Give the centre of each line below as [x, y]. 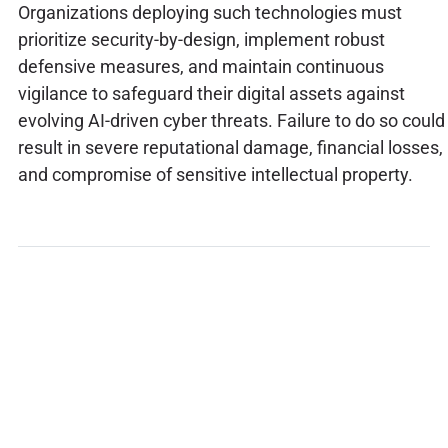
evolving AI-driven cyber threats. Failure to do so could [231, 120]
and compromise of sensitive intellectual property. [215, 174]
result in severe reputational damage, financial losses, [230, 147]
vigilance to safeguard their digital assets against [211, 93]
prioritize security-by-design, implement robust [201, 39]
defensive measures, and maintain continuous [200, 66]
